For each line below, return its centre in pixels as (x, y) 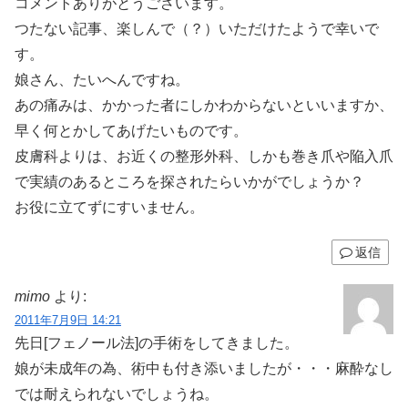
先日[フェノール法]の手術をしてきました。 (157, 342)
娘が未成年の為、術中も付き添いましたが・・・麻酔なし (204, 368)
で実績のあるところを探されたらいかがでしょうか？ (189, 182)
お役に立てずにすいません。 (109, 208)
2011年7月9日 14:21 (68, 320)
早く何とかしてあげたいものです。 (131, 131)
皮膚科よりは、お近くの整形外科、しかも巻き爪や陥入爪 (204, 157)
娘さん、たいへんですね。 (102, 80)
